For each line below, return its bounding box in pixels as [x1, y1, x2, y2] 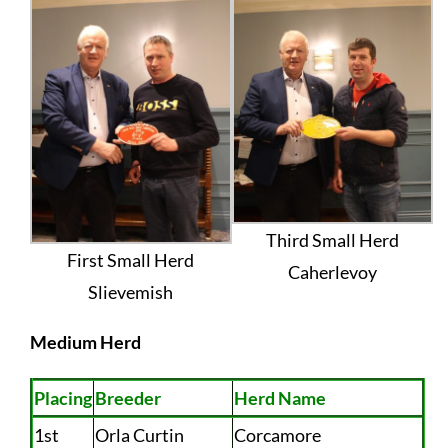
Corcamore [233, 423, 321, 446]
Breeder [94, 386, 161, 409]
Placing [33, 386, 92, 409]
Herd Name [233, 386, 326, 409]
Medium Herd [29, 330, 141, 353]
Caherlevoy [288, 260, 378, 283]
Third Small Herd [266, 228, 400, 251]
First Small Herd [67, 248, 195, 271]
